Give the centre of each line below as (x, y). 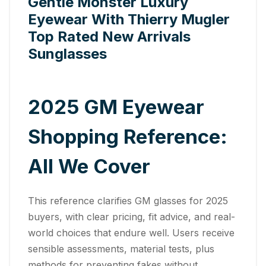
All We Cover (89, 166)
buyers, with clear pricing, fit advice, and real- (132, 216)
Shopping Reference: (128, 136)
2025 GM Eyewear (116, 107)
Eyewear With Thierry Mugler (129, 19)
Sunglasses (67, 54)
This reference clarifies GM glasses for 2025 (128, 200)
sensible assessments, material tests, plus (121, 248)
